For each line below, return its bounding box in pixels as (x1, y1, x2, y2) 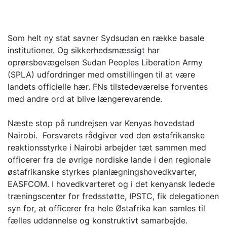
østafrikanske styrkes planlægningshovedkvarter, (8, 167, 197, 177)
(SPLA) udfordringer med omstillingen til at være (8, 69, 195, 80)
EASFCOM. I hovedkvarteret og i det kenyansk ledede (8, 179, 215, 190)
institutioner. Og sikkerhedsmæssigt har (8, 45, 160, 56)
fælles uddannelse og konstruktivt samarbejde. (8, 215, 187, 226)
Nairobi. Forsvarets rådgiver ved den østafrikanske (8, 130, 205, 141)
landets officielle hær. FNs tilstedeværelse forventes (8, 82, 208, 92)
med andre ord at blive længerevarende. (8, 94, 165, 104)
